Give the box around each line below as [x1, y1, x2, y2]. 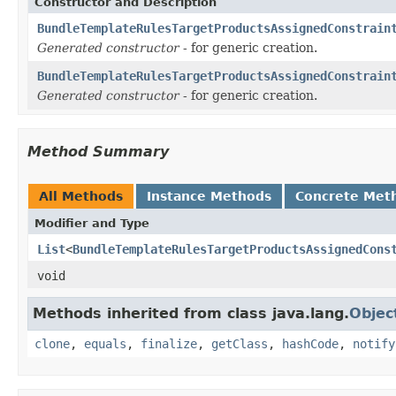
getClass [211, 336, 268, 351]
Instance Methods [147, 188, 271, 203]
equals [84, 336, 126, 351]
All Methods [39, 188, 123, 203]
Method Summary [27, 142, 169, 160]
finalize [141, 336, 197, 351]
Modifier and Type [34, 216, 149, 230]
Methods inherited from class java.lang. [33, 304, 349, 322]
